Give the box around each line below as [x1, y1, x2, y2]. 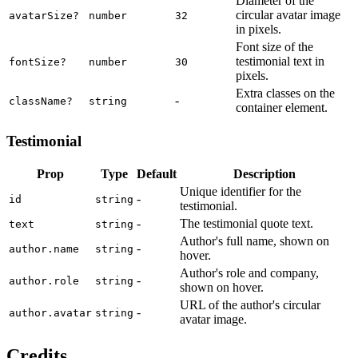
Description [233, 167, 296, 181]
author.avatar [9, 307, 92, 320]
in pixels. [236, 22, 281, 36]
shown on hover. [180, 280, 264, 295]
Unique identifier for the [180, 185, 301, 199]
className [9, 94, 66, 107]
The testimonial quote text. [180, 217, 313, 231]
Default [137, 167, 177, 181]
